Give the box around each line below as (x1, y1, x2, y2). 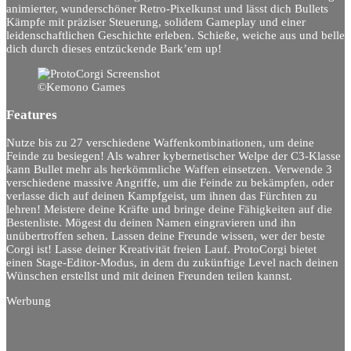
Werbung (6, 294, 51, 307)
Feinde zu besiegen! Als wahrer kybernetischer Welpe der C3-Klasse (6, 150, 341, 163)
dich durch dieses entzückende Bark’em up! (6, 42, 222, 56)
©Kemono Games (38, 80, 125, 93)
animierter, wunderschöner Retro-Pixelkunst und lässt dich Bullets (6, 2, 328, 16)
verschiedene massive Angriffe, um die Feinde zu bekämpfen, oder (6, 176, 334, 190)
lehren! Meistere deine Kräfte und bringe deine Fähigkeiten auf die (6, 203, 332, 216)
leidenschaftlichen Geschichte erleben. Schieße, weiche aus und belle (6, 29, 345, 42)
